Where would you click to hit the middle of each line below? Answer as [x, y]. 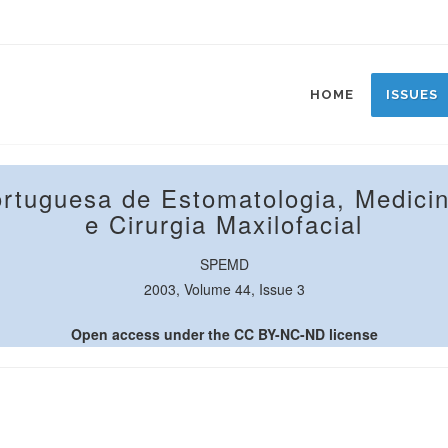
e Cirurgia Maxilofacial [224, 223]
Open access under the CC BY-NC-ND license [224, 334]
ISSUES [412, 94]
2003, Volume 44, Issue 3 [224, 289]
